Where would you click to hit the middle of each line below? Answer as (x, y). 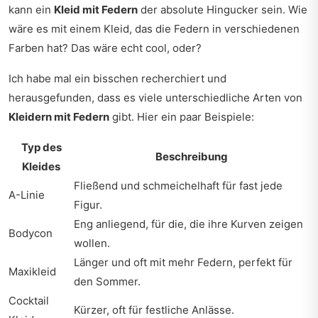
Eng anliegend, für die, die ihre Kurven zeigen (188, 224)
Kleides (41, 166)
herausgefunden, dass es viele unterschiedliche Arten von (155, 98)
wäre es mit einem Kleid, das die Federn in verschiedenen (154, 29)
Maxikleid (32, 272)
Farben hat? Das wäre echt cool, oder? (105, 48)
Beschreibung (192, 157)
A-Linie (27, 195)
